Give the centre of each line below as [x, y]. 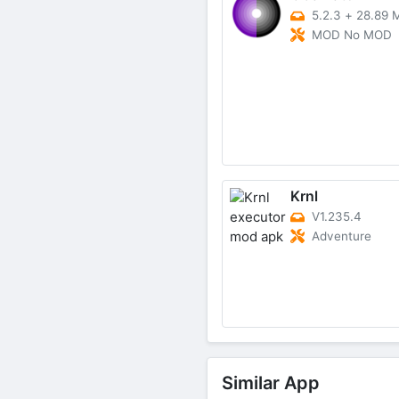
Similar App [271, 383]
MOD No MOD [352, 35]
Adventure [342, 236]
